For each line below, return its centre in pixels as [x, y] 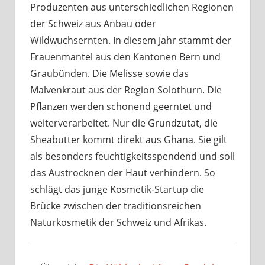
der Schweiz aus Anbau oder [93, 24]
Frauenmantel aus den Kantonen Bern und [125, 57]
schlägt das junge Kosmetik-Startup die [117, 190]
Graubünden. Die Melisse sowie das [109, 74]
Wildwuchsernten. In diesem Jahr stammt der [131, 41]
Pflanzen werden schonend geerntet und [121, 107]
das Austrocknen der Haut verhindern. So [123, 173]
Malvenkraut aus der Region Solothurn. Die [126, 90]
